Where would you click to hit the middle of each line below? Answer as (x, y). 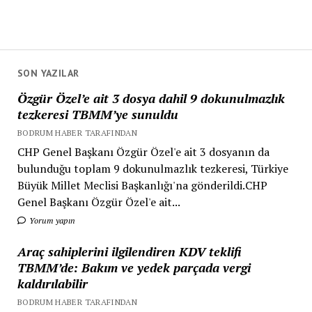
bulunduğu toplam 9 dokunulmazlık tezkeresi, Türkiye (153, 168)
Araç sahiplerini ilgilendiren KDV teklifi (129, 251)
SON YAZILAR (48, 73)
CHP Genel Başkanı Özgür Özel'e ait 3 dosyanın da (143, 151)
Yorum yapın (51, 220)
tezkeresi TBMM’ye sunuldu (97, 114)
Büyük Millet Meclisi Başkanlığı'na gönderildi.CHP (142, 185)
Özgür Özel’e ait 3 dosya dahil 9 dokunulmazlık (151, 98)
